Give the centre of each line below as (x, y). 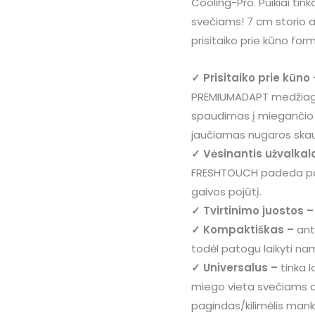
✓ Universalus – (236, 268)
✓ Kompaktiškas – (243, 230)
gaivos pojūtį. (226, 192)
